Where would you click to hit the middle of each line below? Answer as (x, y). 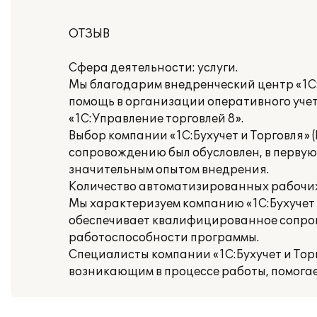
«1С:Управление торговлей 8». (156, 119)
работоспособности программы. (164, 238)
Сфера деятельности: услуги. (153, 68)
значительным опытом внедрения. (169, 170)
